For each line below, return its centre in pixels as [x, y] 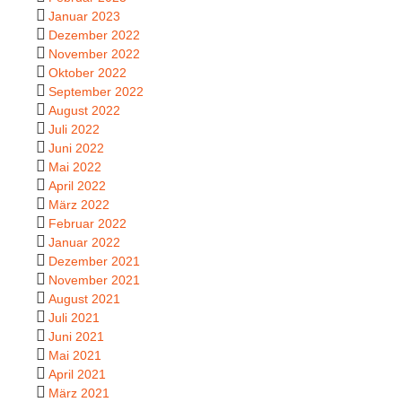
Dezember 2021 [94, 261]
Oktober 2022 [87, 72]
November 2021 [94, 280]
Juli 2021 [74, 317]
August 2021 [84, 298]
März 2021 [79, 393]
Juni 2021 [76, 336]
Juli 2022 [74, 129]
